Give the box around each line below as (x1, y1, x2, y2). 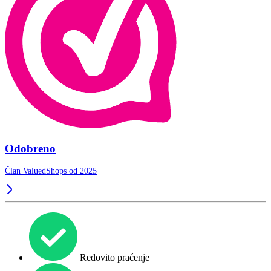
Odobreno (5, 142, 56, 155)
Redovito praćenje (77, 252, 149, 263)
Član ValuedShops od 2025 (5, 166, 97, 176)
